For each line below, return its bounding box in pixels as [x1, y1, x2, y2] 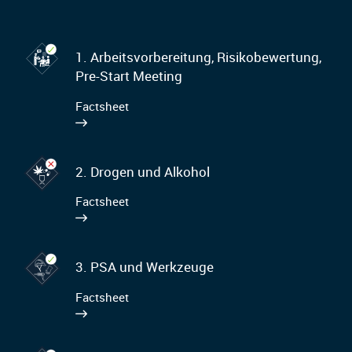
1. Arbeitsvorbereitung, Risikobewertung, [75, 48, 321, 67]
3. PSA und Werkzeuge [75, 258, 214, 277]
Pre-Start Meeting [75, 67, 182, 86]
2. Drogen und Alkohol [75, 162, 210, 181]
